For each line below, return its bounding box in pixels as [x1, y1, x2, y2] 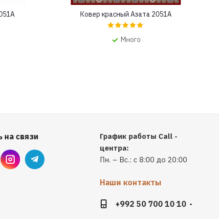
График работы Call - [99, 131, 177, 141]
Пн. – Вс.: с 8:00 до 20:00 [99, 155, 187, 165]
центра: [99, 143, 129, 153]
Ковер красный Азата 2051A [80, 10, 172, 19]
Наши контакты [99, 177, 161, 188]
